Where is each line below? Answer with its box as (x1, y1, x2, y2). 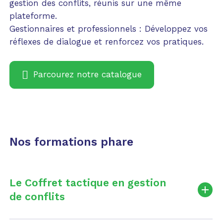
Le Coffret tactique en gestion (9, 176, 166, 189)
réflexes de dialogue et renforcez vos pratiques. (9, 37, 204, 47)
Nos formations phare (9, 135, 133, 149)
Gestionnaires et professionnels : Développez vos (9, 24, 208, 34)
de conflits (9, 190, 65, 203)
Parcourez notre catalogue (33, 69, 142, 80)
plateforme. (9, 11, 57, 21)
